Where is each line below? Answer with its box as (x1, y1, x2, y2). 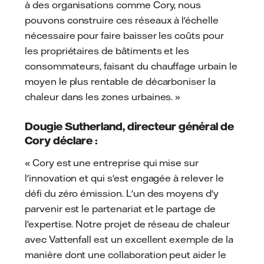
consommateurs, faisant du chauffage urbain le (25, 60, 237, 72)
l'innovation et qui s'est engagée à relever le (25, 172, 224, 184)
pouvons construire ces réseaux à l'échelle (25, 14, 219, 26)
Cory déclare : (25, 134, 98, 147)
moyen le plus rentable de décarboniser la (25, 75, 216, 87)
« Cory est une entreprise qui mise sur (25, 157, 199, 169)
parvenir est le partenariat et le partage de (25, 203, 216, 215)
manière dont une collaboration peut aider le (25, 249, 226, 261)
